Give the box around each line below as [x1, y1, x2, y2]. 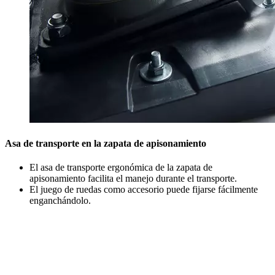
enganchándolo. [29, 195, 91, 206]
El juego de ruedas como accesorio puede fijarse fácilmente [29, 184, 258, 195]
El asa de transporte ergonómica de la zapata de [29, 162, 212, 173]
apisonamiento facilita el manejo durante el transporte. [29, 173, 237, 184]
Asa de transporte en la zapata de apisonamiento [5, 137, 206, 149]
